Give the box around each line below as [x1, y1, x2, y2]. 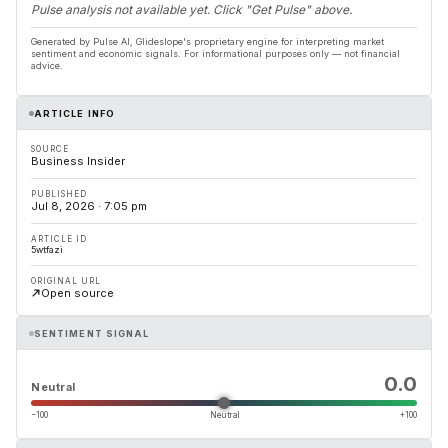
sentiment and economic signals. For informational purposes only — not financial [31, 48, 400, 59]
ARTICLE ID [31, 234, 87, 244]
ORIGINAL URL [31, 276, 101, 286]
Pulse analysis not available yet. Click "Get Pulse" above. [31, 2, 352, 17]
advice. [31, 60, 63, 71]
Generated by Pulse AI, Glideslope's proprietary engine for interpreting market [31, 36, 384, 47]
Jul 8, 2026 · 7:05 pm [31, 199, 147, 213]
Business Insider [31, 154, 125, 168]
